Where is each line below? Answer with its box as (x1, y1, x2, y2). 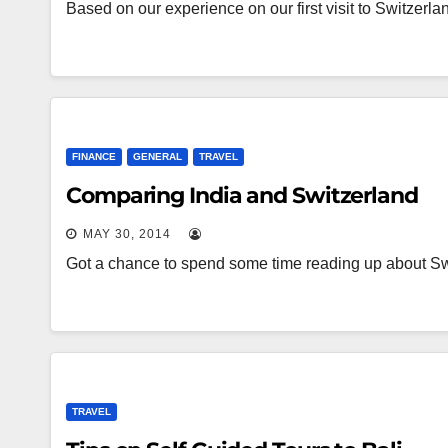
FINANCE (72, 151, 116, 162)
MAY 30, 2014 (83, 227, 171, 241)
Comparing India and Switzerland (66, 182, 418, 209)
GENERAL (133, 151, 182, 162)
